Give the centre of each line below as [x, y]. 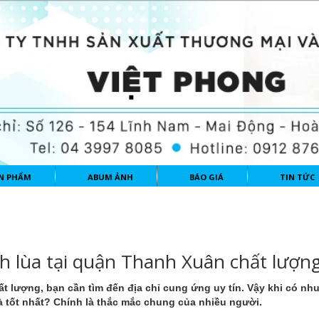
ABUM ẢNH [110, 177]
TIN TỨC [297, 177]
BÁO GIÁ [206, 177]
